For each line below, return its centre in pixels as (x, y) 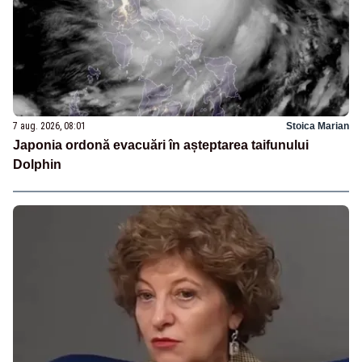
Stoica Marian (318, 126)
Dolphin (37, 164)
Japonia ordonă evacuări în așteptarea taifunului (161, 145)
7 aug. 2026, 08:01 (49, 126)
